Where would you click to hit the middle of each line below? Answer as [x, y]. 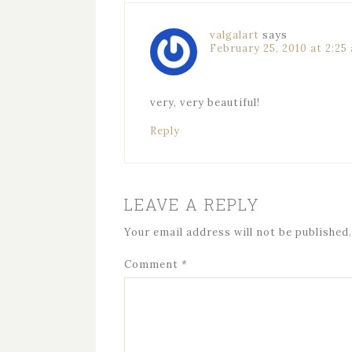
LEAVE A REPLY [192, 204]
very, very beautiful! [205, 103]
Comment [153, 264]
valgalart [235, 35]
